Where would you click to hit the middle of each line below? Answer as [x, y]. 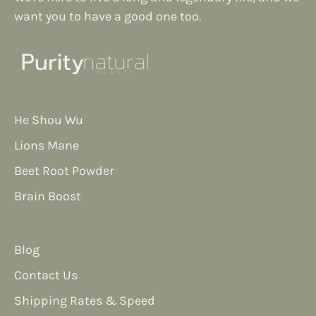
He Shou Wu [49, 120]
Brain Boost [48, 196]
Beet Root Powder [64, 170]
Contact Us [46, 275]
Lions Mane [47, 145]
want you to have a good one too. [108, 17]
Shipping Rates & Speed [85, 300]
